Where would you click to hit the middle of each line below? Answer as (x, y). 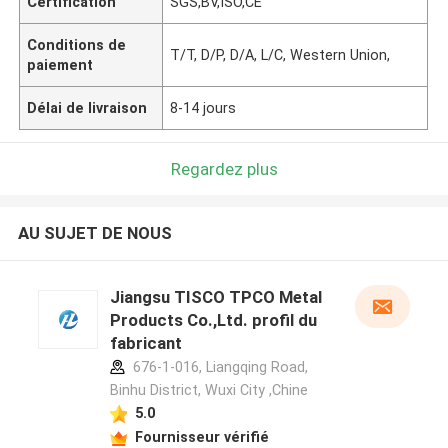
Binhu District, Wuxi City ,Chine (208, 390)
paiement (60, 64)
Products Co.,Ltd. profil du (213, 320)
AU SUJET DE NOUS (94, 233)
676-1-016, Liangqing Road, (218, 367)
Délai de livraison (87, 107)
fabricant (145, 343)
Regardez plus (224, 168)
